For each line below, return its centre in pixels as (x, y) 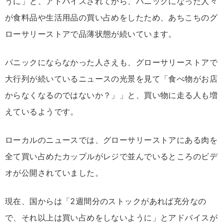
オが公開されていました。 (54, 173)
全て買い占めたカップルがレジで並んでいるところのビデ (111, 157)
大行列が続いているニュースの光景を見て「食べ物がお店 (111, 79)
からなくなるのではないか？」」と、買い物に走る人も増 (111, 95)
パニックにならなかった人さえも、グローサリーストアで (111, 62)
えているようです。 (42, 112)
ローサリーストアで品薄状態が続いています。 (91, 34)
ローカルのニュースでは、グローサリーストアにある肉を (111, 140)
